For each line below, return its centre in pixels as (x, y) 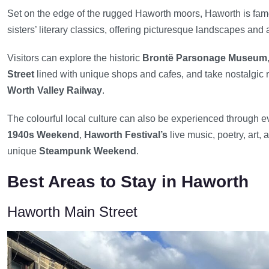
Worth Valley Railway (55, 90)
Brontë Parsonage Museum (205, 58)
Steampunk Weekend (88, 151)
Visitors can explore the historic (75, 58)
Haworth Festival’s (126, 135)
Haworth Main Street (72, 212)
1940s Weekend (43, 135)
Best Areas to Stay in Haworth (128, 182)
